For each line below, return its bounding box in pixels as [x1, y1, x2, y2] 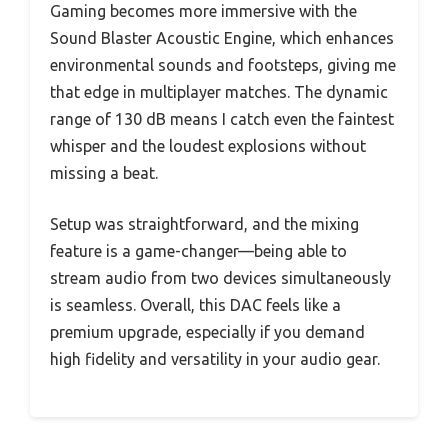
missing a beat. [50, 163, 158, 182]
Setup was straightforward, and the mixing [50, 214, 359, 233]
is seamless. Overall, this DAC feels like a [50, 295, 341, 314]
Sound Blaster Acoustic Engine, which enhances [50, 28, 394, 47]
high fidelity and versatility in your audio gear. [50, 349, 380, 368]
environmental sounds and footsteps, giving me [50, 55, 396, 74]
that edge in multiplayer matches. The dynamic [50, 82, 388, 101]
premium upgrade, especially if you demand [50, 322, 365, 341]
